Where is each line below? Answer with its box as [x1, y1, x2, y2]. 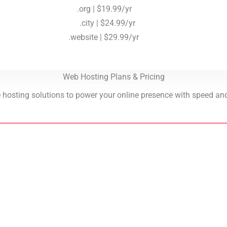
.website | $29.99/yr [68, 32, 139, 42]
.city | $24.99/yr [79, 18, 135, 28]
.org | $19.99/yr [77, 4, 132, 14]
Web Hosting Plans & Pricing [62, 72, 165, 82]
